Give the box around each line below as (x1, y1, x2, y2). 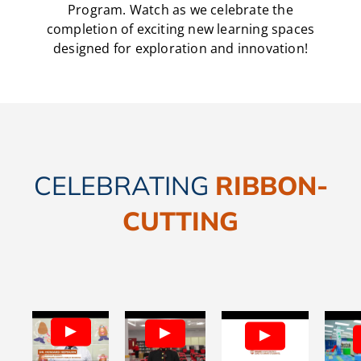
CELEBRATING (33, 169, 209, 201)
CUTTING (122, 205, 239, 237)
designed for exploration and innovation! (52, 39, 308, 57)
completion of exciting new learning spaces (46, 20, 315, 38)
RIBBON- (214, 169, 328, 201)
